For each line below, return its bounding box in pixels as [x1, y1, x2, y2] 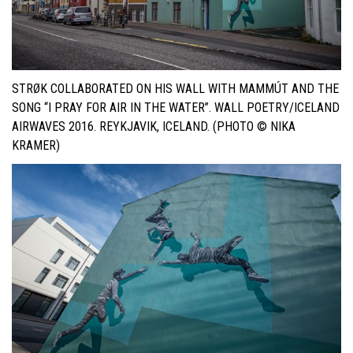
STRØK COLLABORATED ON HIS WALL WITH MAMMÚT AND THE [12, 80, 339, 96]
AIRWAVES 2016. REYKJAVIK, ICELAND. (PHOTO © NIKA [12, 118, 295, 134]
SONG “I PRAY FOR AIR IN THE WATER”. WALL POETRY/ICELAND [12, 99, 340, 115]
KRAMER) [12, 137, 60, 153]
